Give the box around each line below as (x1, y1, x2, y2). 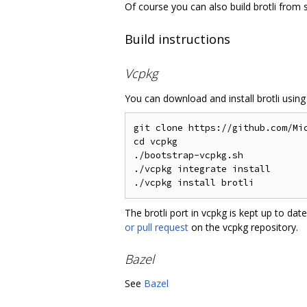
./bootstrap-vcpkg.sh (134, 149, 243, 161)
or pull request (125, 220, 188, 234)
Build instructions (125, 30, 230, 47)
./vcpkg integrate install (134, 162, 271, 175)
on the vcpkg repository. (188, 220, 298, 234)
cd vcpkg (134, 135, 177, 147)
